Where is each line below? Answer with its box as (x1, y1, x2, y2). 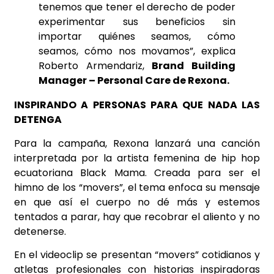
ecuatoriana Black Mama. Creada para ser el (14, 165, 260, 180)
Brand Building (152, 59, 236, 73)
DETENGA (14, 113, 62, 127)
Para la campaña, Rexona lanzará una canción (14, 136, 260, 150)
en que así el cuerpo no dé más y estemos (14, 194, 260, 209)
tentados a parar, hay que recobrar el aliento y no (14, 209, 260, 224)
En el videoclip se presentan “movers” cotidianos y (14, 248, 260, 262)
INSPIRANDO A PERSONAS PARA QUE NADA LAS (14, 98, 260, 113)
